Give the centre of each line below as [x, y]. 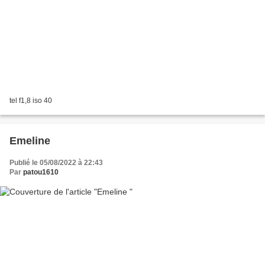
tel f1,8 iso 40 [31, 100]
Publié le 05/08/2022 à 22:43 [56, 162]
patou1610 [41, 172]
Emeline [30, 140]
